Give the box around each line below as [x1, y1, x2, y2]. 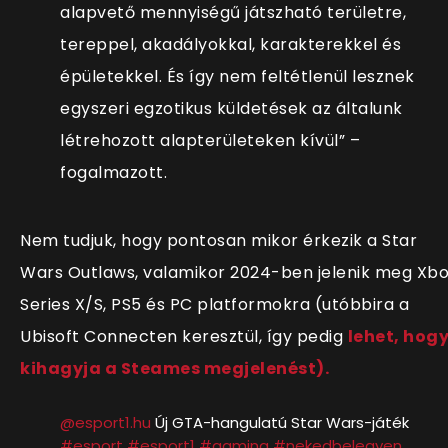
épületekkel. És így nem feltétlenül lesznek [60, 64, 415, 88]
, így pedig [258, 324, 348, 348]
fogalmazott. [60, 160, 167, 184]
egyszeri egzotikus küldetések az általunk [60, 96, 403, 120]
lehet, [347, 324, 403, 348]
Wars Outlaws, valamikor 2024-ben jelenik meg [20, 260, 417, 284]
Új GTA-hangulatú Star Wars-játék [151, 411, 409, 433]
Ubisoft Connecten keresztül [20, 324, 259, 348]
